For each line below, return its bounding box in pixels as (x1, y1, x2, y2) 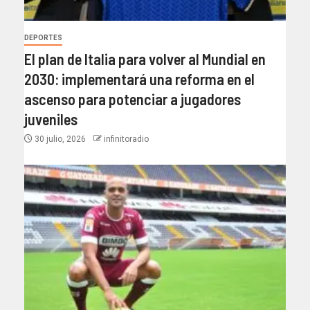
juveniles (24, 109, 77, 128)
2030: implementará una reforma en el (24, 69, 255, 88)
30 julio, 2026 (33, 134, 88, 144)
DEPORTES (24, 33, 62, 42)
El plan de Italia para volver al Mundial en (24, 49, 266, 68)
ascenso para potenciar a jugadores (24, 89, 241, 108)
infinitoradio (104, 134, 149, 144)
